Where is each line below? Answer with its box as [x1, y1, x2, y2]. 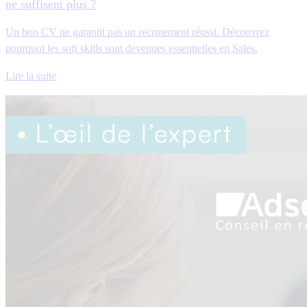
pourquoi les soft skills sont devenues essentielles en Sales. [5, 42, 258, 54]
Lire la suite [5, 69, 56, 82]
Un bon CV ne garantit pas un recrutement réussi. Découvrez [5, 25, 269, 38]
